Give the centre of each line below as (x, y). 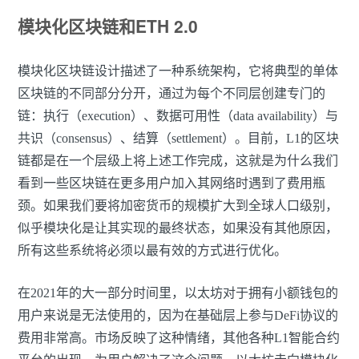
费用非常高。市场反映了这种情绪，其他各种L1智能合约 (179, 338)
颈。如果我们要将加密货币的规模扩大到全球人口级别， (178, 206)
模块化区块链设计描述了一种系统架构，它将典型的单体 (178, 71)
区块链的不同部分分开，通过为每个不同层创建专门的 (171, 94)
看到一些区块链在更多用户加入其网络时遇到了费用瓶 (171, 184)
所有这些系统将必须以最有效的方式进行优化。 (152, 251)
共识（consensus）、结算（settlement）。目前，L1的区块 (178, 139)
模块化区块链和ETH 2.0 (108, 26)
